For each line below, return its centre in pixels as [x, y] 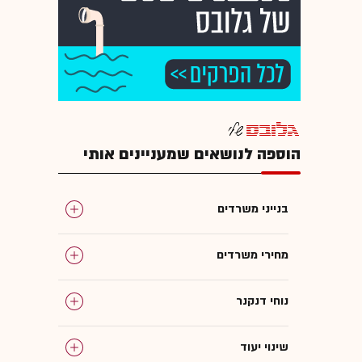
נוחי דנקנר [262, 301]
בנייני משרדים [253, 208]
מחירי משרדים [253, 255]
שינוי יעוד [264, 347]
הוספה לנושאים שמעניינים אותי [192, 154]
